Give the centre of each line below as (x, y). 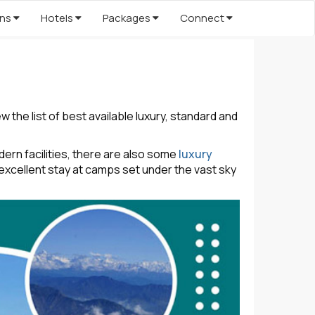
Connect (203, 18)
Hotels (58, 18)
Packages (128, 18)
